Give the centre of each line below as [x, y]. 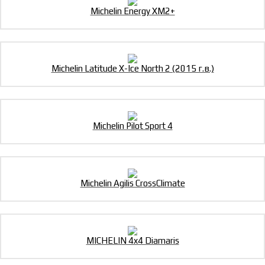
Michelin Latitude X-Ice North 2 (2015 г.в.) [132, 69]
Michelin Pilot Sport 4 [132, 126]
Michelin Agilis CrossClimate [132, 183]
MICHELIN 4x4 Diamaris [132, 241]
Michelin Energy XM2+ [132, 11]
